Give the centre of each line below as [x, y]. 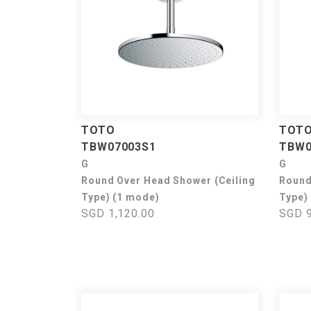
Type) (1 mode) [120, 197]
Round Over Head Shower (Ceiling [168, 180]
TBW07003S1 [119, 147]
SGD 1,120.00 [118, 213]
